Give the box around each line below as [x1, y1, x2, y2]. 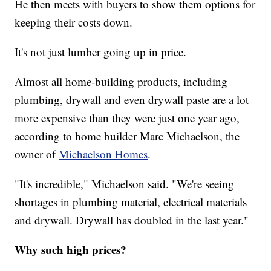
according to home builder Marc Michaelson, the [15, 128, 240, 143]
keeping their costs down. [15, 14, 133, 30]
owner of [15, 146, 59, 162]
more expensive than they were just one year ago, [15, 109, 240, 125]
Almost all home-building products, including [15, 73, 228, 89]
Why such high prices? [15, 241, 127, 258]
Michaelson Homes [59, 146, 148, 162]
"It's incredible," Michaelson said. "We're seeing [15, 175, 235, 191]
